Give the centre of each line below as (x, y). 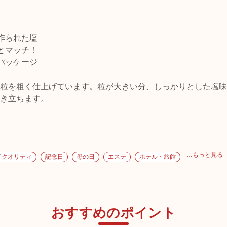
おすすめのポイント (113, 213)
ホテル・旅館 (158, 157)
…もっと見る (205, 155)
